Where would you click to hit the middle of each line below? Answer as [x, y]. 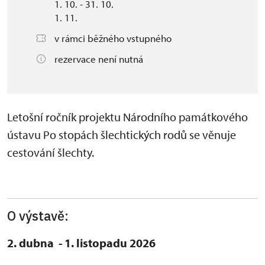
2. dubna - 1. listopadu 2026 [81, 243]
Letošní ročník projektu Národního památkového [127, 117]
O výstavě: [39, 216]
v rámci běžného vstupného [113, 38]
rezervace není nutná [99, 59]
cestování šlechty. [52, 152]
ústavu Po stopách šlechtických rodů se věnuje [122, 135]
